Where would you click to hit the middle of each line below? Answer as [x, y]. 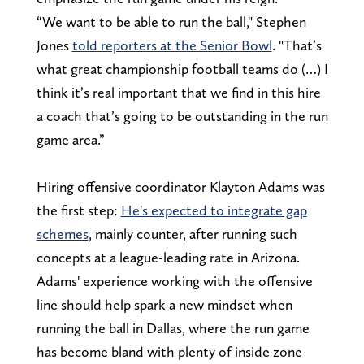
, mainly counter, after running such [193, 233]
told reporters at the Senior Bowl [172, 45]
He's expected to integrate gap [214, 210]
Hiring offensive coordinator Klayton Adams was [180, 186]
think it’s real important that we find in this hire [178, 92]
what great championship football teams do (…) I [182, 68]
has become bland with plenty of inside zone [169, 351]
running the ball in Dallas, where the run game [173, 327]
